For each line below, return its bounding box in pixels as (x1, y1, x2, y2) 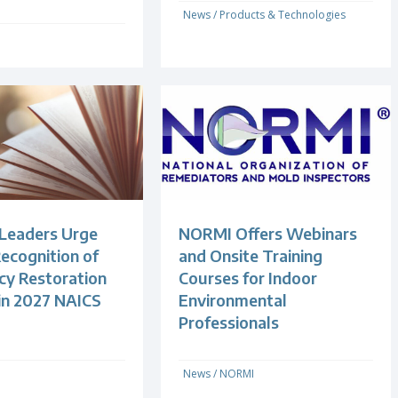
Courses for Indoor (179, 267, 318, 289)
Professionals (179, 312, 280, 333)
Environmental (179, 290, 288, 311)
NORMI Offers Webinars (179, 223, 358, 244)
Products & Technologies (219, 7, 346, 23)
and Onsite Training (179, 245, 323, 267)
